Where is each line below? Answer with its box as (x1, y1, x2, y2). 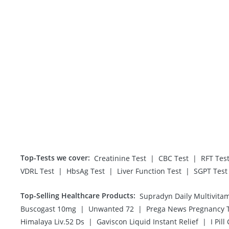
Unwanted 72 (88, 204, 134, 214)
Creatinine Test (94, 153, 146, 164)
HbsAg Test (66, 166, 105, 176)
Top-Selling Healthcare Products (20, 191, 133, 201)
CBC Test (158, 153, 189, 164)
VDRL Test (20, 166, 54, 176)
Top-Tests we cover (20, 153, 88, 163)
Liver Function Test (117, 166, 181, 176)
